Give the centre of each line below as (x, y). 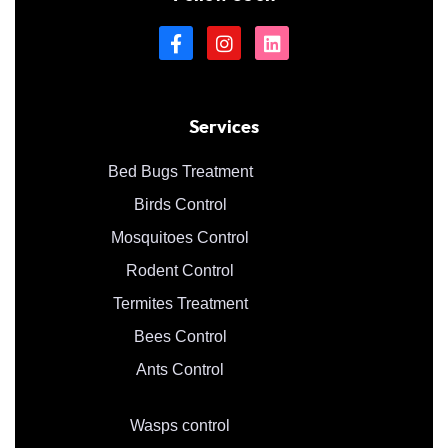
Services (224, 127)
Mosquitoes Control (180, 237)
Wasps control (180, 425)
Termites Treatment (180, 303)
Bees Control (180, 336)
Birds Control (180, 204)
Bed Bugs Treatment (180, 171)
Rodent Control (180, 270)
